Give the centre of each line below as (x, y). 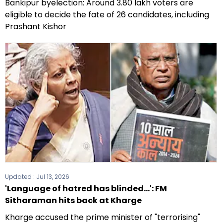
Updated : (21, 177)
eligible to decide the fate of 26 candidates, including (107, 15)
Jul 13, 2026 (53, 177)
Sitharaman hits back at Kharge (73, 201)
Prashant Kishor (36, 27)
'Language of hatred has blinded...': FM (86, 189)
